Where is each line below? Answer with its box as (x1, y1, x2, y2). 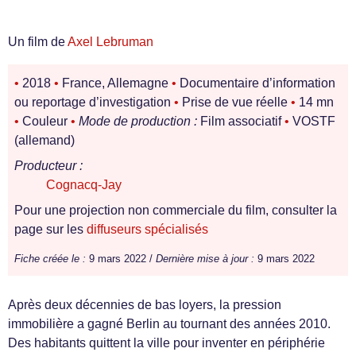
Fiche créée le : (14, 253, 86, 265)
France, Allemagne (59, 76, 172, 90)
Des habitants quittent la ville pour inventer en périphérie (8, 336, 325, 350)
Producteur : (14, 159, 83, 172)
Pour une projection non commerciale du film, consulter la (14, 203, 337, 217)
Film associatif (197, 114, 284, 128)
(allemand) (14, 133, 75, 147)
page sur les (14, 222, 87, 236)
